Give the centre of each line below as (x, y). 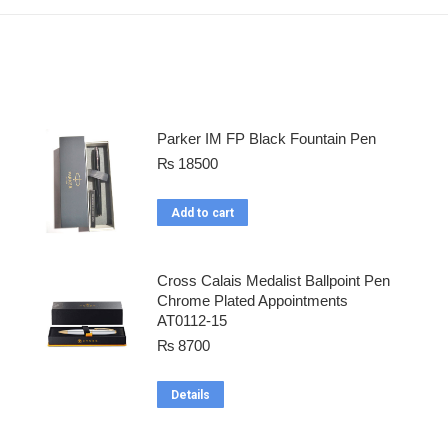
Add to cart (202, 213)
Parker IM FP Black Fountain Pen (266, 139)
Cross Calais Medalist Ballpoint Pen (273, 281)
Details (190, 395)
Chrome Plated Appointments (252, 301)
